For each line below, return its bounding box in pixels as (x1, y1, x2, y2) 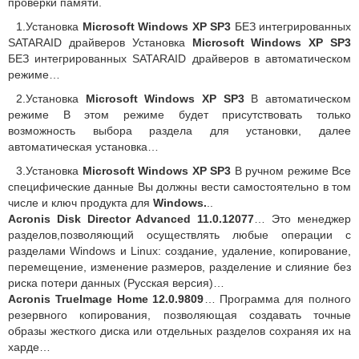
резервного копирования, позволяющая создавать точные (8, 309, 351, 322)
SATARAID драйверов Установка (8, 36, 192, 50)
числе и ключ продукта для (8, 196, 153, 210)
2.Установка (16, 92, 86, 106)
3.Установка (16, 164, 83, 178)
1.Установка (16, 20, 83, 34)
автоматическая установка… (8, 140, 159, 154)
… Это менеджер (254, 212, 352, 226)
